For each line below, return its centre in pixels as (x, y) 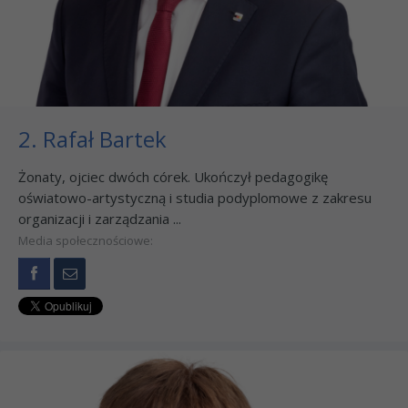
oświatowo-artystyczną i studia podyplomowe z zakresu (195, 197)
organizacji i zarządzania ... (100, 218)
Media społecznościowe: (86, 240)
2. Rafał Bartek (92, 138)
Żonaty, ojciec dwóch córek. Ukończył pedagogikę (173, 176)
